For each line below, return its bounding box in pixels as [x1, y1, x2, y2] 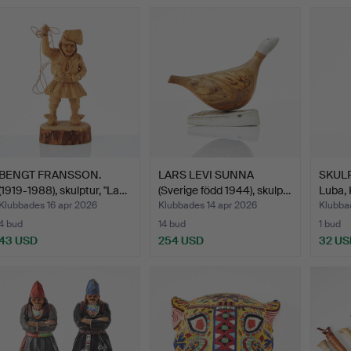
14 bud [158, 217, 186, 230]
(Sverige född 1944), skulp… [158, 183, 291, 197]
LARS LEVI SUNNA [158, 167, 255, 182]
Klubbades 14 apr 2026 [158, 198, 258, 212]
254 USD [158, 233, 204, 248]
